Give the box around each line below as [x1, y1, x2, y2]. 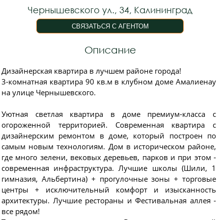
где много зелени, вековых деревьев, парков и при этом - [1, 152, 216, 162]
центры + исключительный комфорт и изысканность [1, 185, 216, 194]
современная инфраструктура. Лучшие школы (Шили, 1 [1, 163, 216, 173]
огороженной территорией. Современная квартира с [1, 120, 216, 130]
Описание [84, 44, 136, 55]
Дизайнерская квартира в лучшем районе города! [1, 66, 181, 76]
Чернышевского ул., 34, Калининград [27, 4, 192, 15]
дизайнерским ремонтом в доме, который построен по [1, 131, 216, 140]
